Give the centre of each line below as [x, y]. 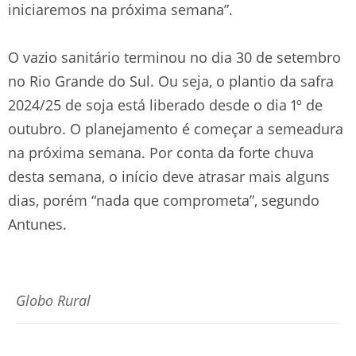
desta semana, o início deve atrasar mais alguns [169, 176]
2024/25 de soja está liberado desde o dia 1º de [165, 104]
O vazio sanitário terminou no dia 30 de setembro [174, 57]
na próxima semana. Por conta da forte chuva [161, 152]
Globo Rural [53, 300]
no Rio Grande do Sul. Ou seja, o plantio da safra [171, 81]
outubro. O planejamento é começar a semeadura [176, 128]
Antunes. [37, 224]
